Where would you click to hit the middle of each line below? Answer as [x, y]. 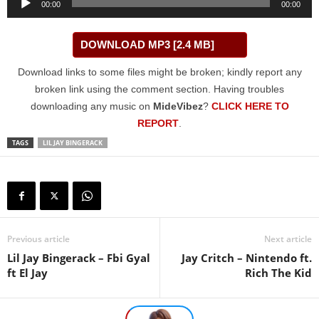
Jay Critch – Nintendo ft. [247, 258]
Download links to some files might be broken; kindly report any [159, 72]
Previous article [38, 239]
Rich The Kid [278, 273]
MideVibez [178, 106]
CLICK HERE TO [250, 106]
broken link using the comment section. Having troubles [159, 89]
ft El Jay [27, 273]
